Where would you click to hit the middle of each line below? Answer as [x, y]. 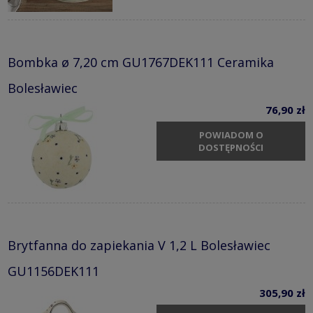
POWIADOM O [231, 134]
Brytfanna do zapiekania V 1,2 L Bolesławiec [139, 246]
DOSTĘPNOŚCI [231, 147]
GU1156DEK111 [53, 271]
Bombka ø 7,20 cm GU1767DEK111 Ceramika [141, 63]
